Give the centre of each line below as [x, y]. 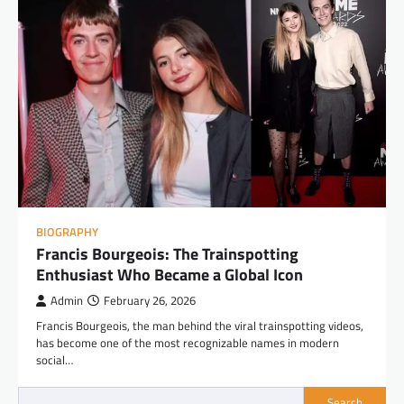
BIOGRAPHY [67, 232]
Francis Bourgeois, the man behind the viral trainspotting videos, [200, 325]
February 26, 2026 [150, 300]
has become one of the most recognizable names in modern [188, 342]
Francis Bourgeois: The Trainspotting [167, 253]
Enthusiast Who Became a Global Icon [170, 274]
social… [55, 359]
